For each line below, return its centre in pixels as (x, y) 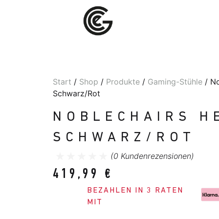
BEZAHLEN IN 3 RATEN (135, 191)
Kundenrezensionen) (156, 156)
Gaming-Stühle (175, 82)
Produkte (123, 82)
